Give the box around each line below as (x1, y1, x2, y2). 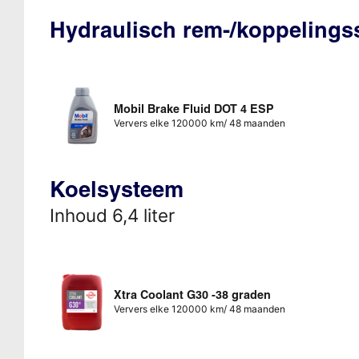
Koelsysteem (49, 175, 184, 203)
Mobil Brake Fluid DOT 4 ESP (113, 101, 274, 116)
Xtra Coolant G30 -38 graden (113, 287, 271, 302)
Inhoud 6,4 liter (49, 204, 175, 226)
